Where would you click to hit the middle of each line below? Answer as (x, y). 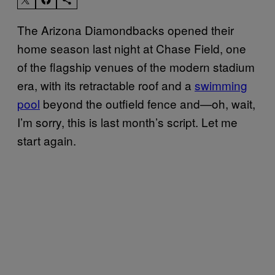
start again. (47, 140)
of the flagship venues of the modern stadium (136, 66)
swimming (221, 85)
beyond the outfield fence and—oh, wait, (148, 103)
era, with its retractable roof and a (106, 85)
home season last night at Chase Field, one (132, 48)
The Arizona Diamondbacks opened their (126, 29)
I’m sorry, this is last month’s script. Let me (127, 122)
